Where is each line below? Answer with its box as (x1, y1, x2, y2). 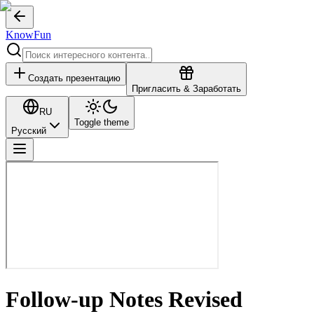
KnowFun (6, 29, 51, 41)
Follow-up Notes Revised (6, 287, 243, 313)
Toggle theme (74, 117, 129, 128)
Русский (11, 125, 46, 136)
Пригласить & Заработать (132, 83, 241, 94)
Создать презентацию (28, 73, 121, 83)
